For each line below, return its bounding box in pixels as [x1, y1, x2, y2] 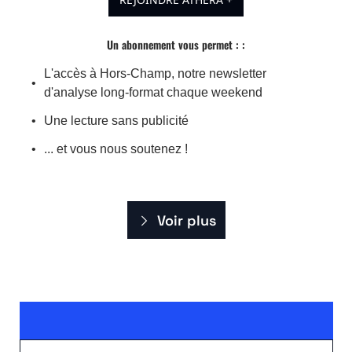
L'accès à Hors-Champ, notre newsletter [44, 67, 266, 81]
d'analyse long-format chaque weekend [44, 86, 262, 100]
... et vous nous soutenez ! [44, 142, 188, 156]
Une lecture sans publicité [44, 114, 189, 128]
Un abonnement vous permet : [107, 36, 242, 53]
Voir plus [156, 211, 216, 230]
